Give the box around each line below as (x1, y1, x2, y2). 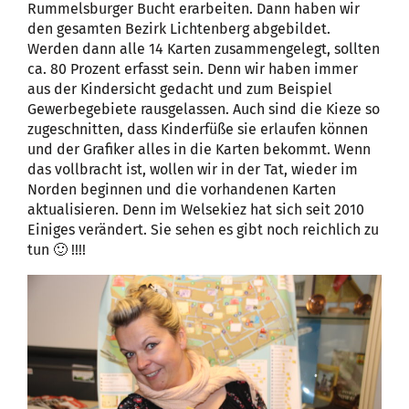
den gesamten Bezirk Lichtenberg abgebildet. (27, 20, 330, 38)
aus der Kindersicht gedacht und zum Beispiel (27, 80, 332, 99)
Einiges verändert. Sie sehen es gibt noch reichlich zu (27, 221, 379, 239)
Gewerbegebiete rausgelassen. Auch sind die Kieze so (27, 100, 380, 119)
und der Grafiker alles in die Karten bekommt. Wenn (27, 141, 371, 159)
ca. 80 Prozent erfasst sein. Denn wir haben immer (27, 60, 358, 79)
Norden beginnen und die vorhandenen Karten (27, 181, 336, 199)
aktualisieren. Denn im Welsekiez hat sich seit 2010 (27, 201, 364, 219)
